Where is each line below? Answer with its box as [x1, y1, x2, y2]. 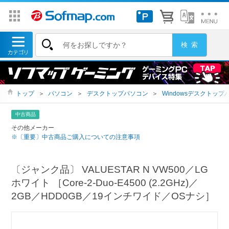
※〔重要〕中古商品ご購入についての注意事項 [11, 133, 141, 141]
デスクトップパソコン [86, 90, 148, 97]
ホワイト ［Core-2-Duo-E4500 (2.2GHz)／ [11, 177, 199, 188]
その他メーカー [11, 124, 55, 131]
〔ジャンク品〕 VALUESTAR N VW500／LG [11, 164, 209, 175]
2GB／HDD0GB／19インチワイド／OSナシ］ [11, 190, 215, 201]
